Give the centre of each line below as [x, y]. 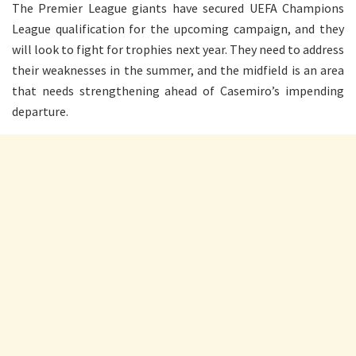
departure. [40, 111]
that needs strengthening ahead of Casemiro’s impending [178, 90]
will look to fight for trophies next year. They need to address [178, 49]
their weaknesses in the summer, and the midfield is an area [178, 70]
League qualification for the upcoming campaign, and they [178, 28]
